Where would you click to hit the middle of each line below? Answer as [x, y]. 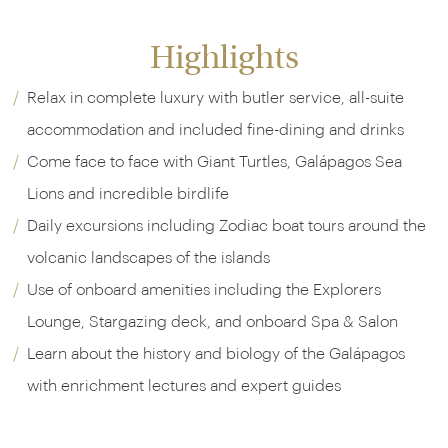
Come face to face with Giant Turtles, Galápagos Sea [214, 162]
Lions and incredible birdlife [128, 194]
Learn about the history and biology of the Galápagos [216, 354]
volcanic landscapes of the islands [148, 258]
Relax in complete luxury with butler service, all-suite [215, 98]
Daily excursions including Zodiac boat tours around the [226, 226]
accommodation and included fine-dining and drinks [215, 130]
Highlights [224, 60]
